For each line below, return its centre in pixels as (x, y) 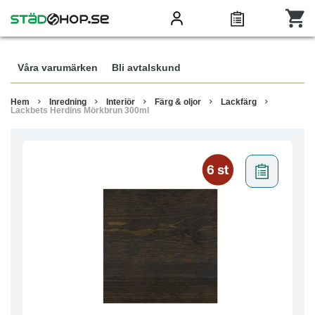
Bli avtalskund (146, 67)
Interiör (121, 102)
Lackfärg (239, 102)
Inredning (68, 102)
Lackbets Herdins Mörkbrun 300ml (80, 110)
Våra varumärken (58, 67)
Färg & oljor (178, 102)
